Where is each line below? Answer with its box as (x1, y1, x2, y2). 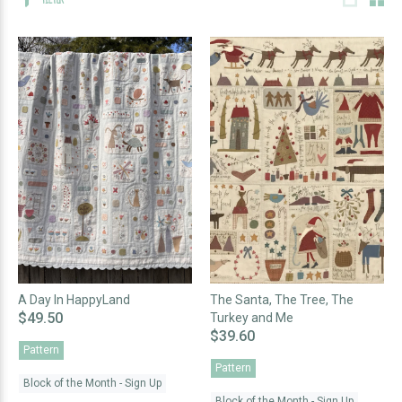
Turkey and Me (210, 310, 293, 325)
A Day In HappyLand (18, 292, 130, 307)
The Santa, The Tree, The (210, 292, 354, 307)
